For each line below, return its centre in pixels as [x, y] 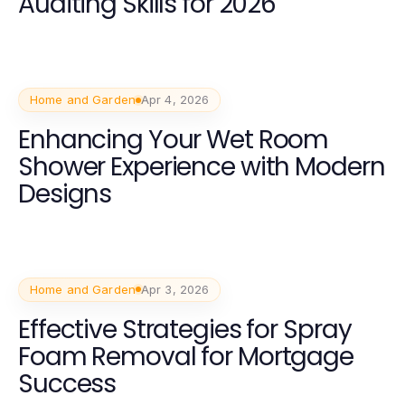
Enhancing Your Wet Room [174, 140]
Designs [65, 194]
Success [67, 383]
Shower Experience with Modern [202, 167]
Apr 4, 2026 [175, 100]
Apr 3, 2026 [175, 289]
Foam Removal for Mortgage [186, 356]
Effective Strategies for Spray [185, 329]
